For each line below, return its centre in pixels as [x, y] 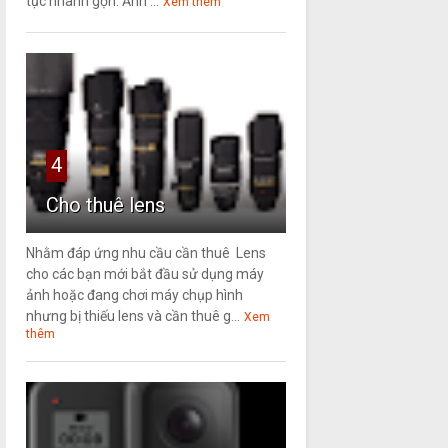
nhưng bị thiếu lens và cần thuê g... [132, 316]
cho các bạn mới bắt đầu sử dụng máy [144, 274]
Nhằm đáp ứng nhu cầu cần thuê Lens [145, 253]
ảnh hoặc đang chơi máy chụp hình [134, 295]
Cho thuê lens [105, 205]
